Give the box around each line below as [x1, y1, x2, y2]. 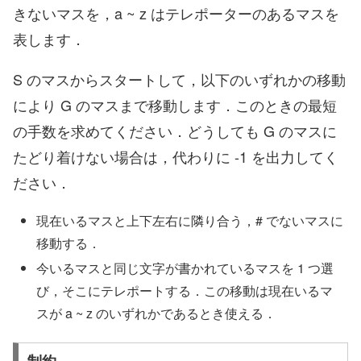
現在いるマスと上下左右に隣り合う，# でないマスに [36, 211, 344, 230]
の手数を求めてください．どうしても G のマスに [13, 120, 337, 142]
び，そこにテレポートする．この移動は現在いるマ [36, 281, 334, 301]
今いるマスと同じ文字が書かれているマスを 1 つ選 [36, 259, 334, 278]
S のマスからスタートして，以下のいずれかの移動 [13, 68, 346, 90]
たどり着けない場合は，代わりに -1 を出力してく [13, 146, 338, 168]
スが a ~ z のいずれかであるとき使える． [36, 304, 277, 323]
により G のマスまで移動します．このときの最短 [13, 94, 337, 116]
